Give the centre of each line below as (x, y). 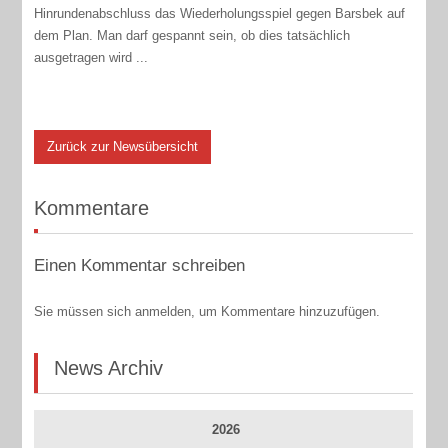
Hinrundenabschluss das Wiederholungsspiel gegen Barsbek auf (220, 13)
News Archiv (109, 367)
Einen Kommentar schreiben (140, 266)
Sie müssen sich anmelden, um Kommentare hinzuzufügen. (207, 312)
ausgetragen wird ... (91, 57)
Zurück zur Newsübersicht (123, 146)
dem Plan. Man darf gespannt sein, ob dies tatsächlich (192, 35)
